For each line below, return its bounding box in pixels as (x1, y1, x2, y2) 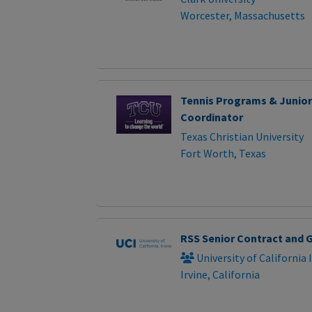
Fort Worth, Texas (180, 146, 266, 161)
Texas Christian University (180, 130, 304, 144)
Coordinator (180, 110, 243, 125)
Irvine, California (180, 267, 260, 282)
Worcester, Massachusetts (180, 8, 305, 23)
